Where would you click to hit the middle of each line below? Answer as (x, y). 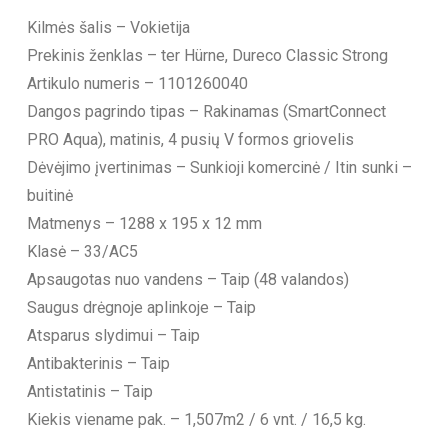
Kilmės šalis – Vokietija (108, 27)
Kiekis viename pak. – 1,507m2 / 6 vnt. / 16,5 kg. (196, 419)
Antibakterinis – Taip (98, 363)
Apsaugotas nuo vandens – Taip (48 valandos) (187, 279)
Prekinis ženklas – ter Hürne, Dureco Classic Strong (207, 55)
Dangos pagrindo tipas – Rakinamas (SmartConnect (206, 111)
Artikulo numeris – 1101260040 (137, 83)
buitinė (49, 195)
